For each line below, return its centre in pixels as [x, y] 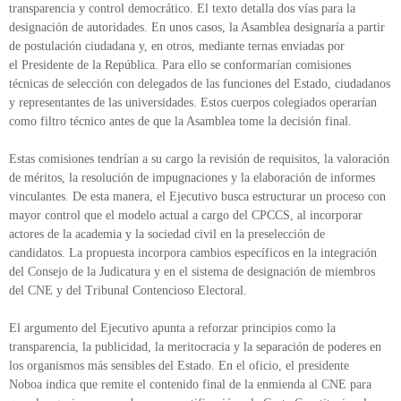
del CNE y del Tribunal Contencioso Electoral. [132, 291]
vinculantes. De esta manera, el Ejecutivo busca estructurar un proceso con [197, 197]
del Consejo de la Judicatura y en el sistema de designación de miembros [192, 272]
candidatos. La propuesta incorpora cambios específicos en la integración [193, 253]
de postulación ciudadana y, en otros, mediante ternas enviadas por [177, 47]
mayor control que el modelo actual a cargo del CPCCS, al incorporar [186, 216]
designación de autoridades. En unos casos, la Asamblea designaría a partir [197, 28]
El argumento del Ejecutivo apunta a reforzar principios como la [172, 328]
